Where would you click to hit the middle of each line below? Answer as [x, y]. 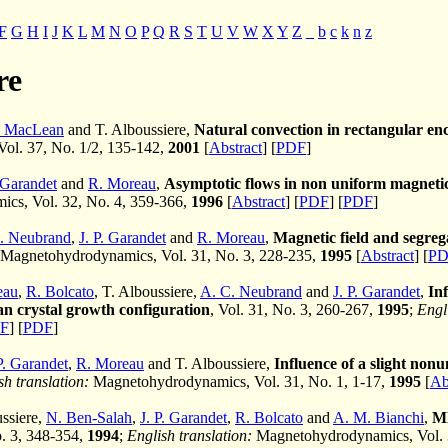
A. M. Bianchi [378, 417]
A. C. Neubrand [251, 291]
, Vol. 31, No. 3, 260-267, [293, 309]
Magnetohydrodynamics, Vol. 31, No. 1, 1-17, [239, 381]
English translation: [189, 435]
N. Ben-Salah [89, 417]
